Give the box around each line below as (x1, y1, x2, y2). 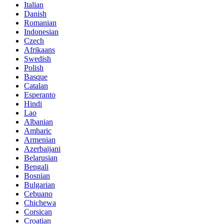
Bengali (24, 162, 48, 171)
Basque (24, 72, 47, 81)
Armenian (24, 135, 55, 144)
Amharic (24, 126, 51, 135)
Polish (24, 63, 43, 72)
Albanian (24, 117, 53, 126)
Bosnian (24, 171, 50, 180)
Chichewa (24, 198, 56, 207)
